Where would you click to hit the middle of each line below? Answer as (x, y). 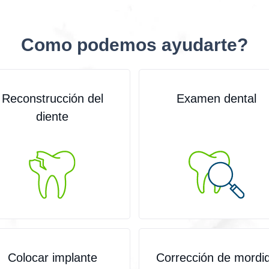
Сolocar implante (52, 258)
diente (53, 116)
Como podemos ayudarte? (134, 45)
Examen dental (217, 98)
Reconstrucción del (52, 98)
